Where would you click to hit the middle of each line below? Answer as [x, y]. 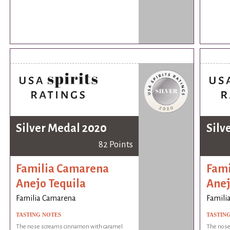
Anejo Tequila [51, 184]
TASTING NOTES [39, 214]
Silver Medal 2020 [62, 128]
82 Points [116, 144]
